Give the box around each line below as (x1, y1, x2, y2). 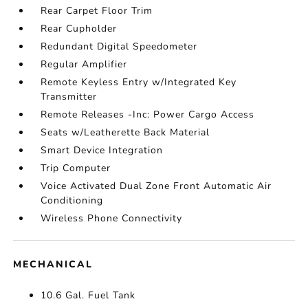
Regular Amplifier (41, 58, 128, 71)
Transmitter (41, 90, 98, 103)
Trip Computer (41, 162, 111, 175)
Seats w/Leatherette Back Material (41, 126, 210, 139)
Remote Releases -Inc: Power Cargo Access (41, 108, 255, 121)
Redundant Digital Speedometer (41, 40, 198, 53)
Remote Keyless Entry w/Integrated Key (41, 76, 237, 89)
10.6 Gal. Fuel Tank (41, 289, 136, 302)
